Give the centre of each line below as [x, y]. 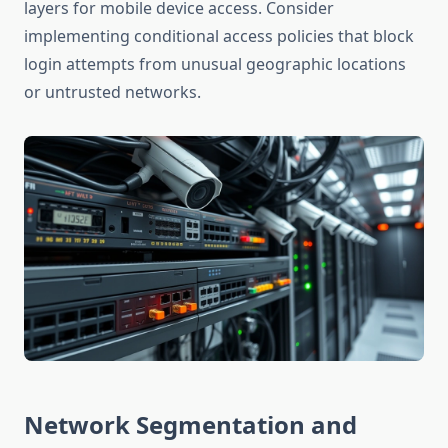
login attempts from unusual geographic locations [215, 64]
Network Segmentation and [190, 425]
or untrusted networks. [112, 92]
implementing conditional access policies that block [219, 36]
